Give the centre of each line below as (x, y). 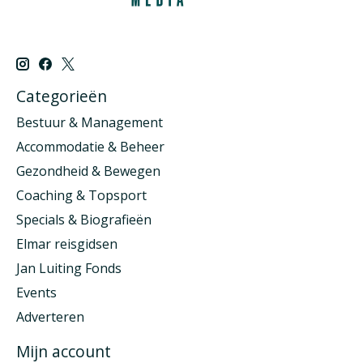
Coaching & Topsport (81, 195)
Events (36, 292)
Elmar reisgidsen (67, 243)
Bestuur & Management (90, 122)
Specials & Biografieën (84, 219)
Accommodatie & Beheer (90, 146)
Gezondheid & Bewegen (88, 171)
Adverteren (50, 316)
